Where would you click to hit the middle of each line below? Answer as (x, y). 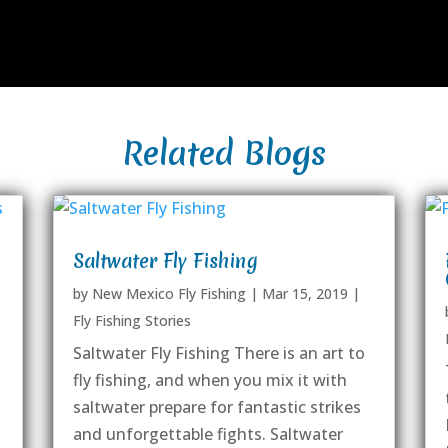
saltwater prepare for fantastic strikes (216, 406)
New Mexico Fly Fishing (168, 293)
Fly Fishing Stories (131, 320)
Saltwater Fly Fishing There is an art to (218, 352)
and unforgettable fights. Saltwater (207, 433)
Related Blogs (224, 153)
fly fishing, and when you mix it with (209, 379)
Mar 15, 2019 (304, 293)
